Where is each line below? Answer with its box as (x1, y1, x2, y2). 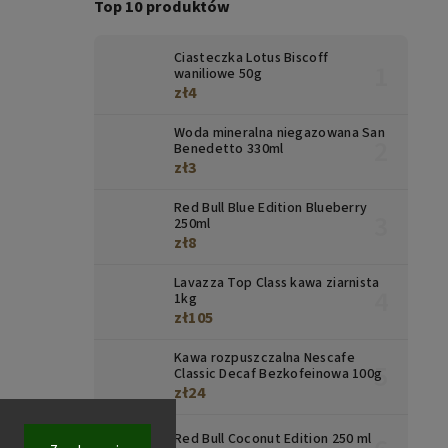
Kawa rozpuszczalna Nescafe (174, 348, 355, 369)
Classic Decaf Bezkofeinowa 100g (174, 364, 383, 385)
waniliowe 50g (174, 64, 262, 85)
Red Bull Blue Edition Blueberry (174, 198, 368, 219)
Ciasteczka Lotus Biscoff (174, 48, 329, 69)
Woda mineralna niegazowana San (174, 123, 386, 144)
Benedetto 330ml (174, 139, 284, 160)
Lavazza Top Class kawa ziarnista (174, 273, 380, 294)
